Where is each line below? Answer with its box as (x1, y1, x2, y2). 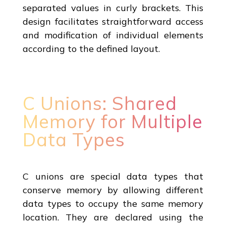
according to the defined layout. (22, 42, 160, 54)
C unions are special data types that (22, 170, 204, 182)
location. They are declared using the (22, 211, 204, 223)
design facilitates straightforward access (22, 15, 204, 27)
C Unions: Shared (22, 91, 177, 115)
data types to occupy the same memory (22, 197, 204, 209)
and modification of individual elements (22, 29, 204, 41)
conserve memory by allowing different (22, 184, 204, 196)
